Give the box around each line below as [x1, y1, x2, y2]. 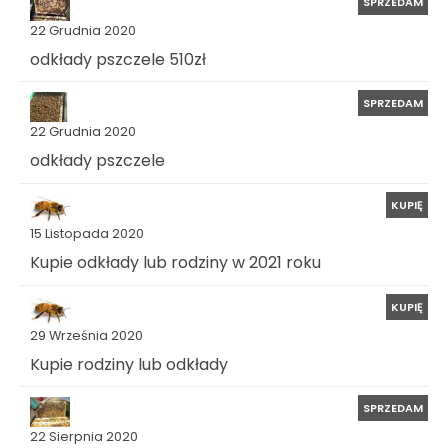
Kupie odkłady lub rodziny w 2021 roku [30, 250, 321, 274]
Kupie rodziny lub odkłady [30, 352, 228, 376]
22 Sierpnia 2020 [30, 428, 138, 446]
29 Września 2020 [30, 326, 143, 344]
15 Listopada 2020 [30, 224, 144, 242]
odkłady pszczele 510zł [30, 47, 206, 71]
